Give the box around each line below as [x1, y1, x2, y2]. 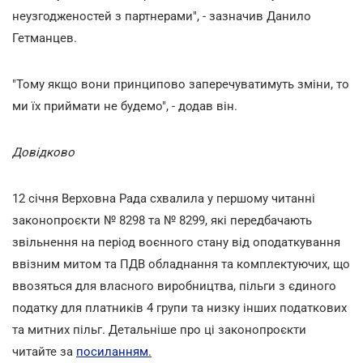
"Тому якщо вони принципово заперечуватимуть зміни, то [12, 76, 349, 92]
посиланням [76, 344, 148, 359]
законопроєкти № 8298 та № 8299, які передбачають [12, 212, 312, 228]
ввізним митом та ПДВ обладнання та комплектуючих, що [12, 256, 350, 271]
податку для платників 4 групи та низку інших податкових [12, 300, 347, 315]
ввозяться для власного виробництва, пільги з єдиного [12, 278, 336, 293]
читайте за [12, 344, 76, 359]
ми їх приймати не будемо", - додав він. [12, 98, 237, 113]
